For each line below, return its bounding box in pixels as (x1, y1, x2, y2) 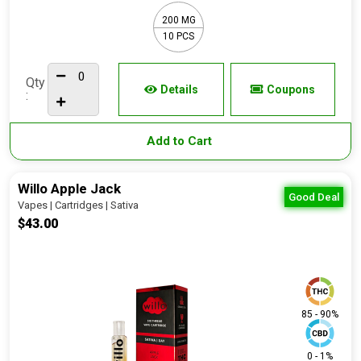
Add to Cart (146, 134, 215, 148)
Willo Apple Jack (18, 180, 121, 197)
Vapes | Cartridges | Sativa (18, 199, 139, 211)
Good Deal (288, 191, 339, 203)
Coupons (266, 83, 315, 96)
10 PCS (163, 30, 194, 42)
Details (160, 83, 198, 96)
